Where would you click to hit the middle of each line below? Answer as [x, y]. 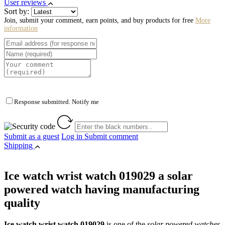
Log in [73, 136]
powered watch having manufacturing [102, 189]
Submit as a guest [32, 136]
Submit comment [111, 136]
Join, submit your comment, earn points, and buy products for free [100, 20]
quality [22, 203]
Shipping [19, 145]
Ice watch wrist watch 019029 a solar [98, 176]
